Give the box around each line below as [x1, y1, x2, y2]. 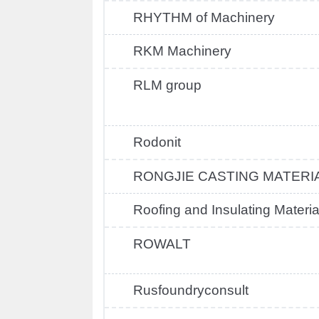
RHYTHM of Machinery [133, 10, 275, 25]
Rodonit [133, 135, 181, 150]
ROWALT [133, 236, 191, 251]
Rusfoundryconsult [133, 283, 249, 298]
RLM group [133, 78, 202, 93]
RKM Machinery [133, 43, 231, 58]
